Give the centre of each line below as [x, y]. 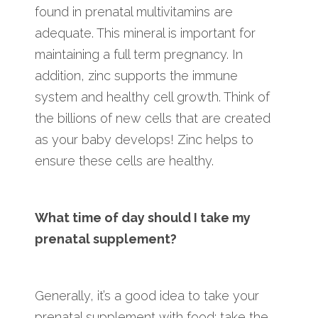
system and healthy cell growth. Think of [152, 97]
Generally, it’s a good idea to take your [147, 295]
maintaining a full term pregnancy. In [139, 54]
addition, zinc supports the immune [136, 75]
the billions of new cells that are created [153, 118]
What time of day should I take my [143, 217]
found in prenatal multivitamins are [134, 11]
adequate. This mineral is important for [145, 33]
